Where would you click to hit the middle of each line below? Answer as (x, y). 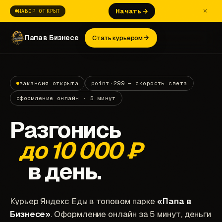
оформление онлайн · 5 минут (66, 98)
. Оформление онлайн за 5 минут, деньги (131, 214)
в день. (64, 171)
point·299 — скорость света (139, 83)
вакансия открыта (49, 83)
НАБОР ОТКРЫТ (39, 11)
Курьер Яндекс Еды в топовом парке (84, 201)
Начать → (132, 11)
